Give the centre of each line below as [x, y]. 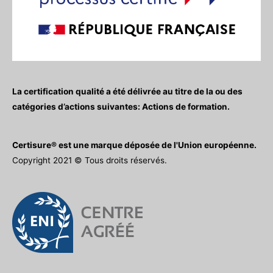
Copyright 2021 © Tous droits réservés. [90, 161]
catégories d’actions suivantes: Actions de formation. [121, 107]
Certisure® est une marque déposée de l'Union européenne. [134, 145]
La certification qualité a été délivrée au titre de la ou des [127, 92]
